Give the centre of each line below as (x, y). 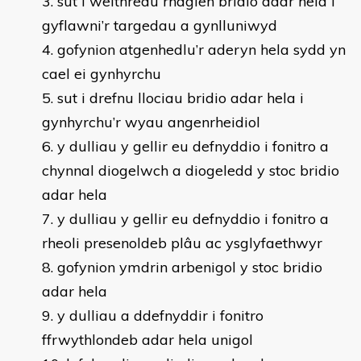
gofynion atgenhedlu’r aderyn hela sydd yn (201, 50)
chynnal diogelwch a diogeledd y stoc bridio (191, 170)
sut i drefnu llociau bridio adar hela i (180, 98)
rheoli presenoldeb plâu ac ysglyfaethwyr (182, 243)
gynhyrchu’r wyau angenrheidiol (151, 122)
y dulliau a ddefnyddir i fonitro (160, 315)
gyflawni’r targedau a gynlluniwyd (160, 25)
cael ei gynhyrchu (102, 74)
